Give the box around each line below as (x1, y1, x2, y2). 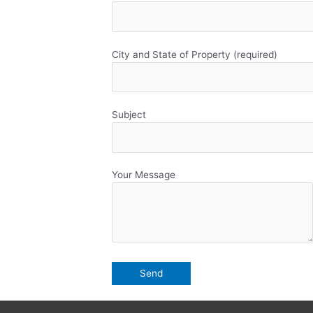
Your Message (112, 169, 175, 181)
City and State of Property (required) (112, 48, 277, 60)
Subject (112, 109, 146, 120)
